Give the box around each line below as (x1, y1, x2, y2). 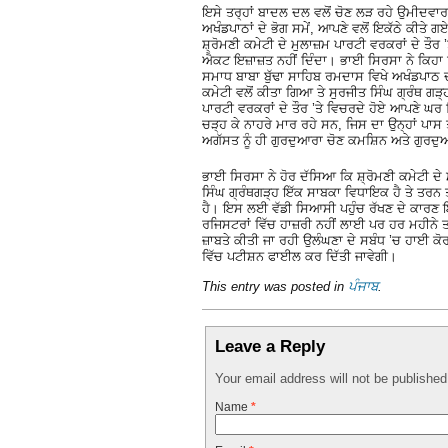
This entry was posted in (202, 279, 348, 295)
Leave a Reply (215, 336, 326, 357)
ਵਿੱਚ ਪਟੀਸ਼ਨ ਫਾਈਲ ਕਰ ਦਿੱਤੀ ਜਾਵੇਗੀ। (202, 248, 397, 264)
